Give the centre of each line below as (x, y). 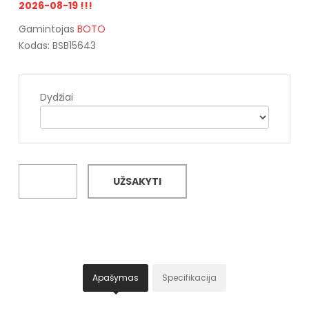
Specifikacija (189, 278)
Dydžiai (56, 98)
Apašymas (116, 278)
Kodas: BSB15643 (57, 46)
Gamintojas (48, 29)
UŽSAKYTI (137, 182)
